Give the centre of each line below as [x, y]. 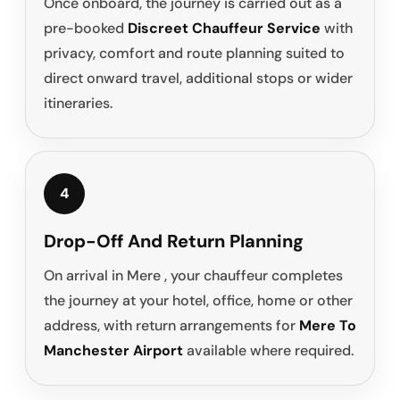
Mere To [328, 326]
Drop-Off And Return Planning [174, 242]
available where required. [268, 351]
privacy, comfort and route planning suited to [194, 54]
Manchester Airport [113, 351]
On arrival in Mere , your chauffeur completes [193, 276]
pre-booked [86, 29]
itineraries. [78, 104]
